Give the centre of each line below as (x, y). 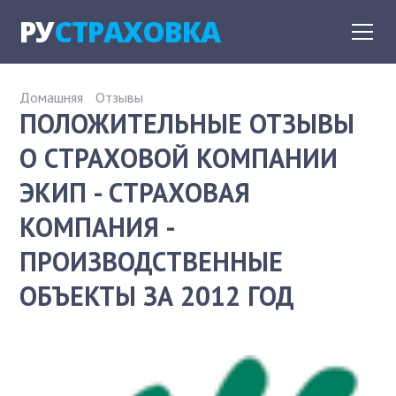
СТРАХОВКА (137, 31)
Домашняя (52, 97)
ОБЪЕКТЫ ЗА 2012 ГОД (157, 296)
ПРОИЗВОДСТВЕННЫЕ (152, 261)
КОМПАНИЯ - (97, 227)
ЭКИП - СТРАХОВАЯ (135, 192)
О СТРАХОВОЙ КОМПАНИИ (179, 158)
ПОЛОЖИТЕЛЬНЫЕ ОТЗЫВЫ (187, 123)
